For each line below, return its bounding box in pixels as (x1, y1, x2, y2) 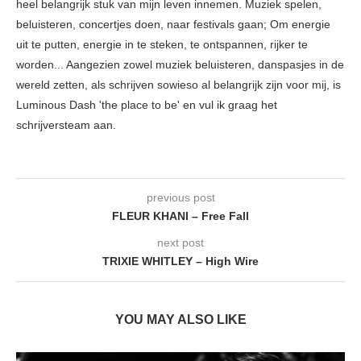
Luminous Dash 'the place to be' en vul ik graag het (16, 98, 277, 111)
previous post (146, 190, 215, 204)
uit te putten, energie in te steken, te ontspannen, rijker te (16, 37, 308, 51)
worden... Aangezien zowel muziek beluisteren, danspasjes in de (16, 57, 344, 71)
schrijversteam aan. (16, 118, 116, 131)
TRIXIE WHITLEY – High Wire (102, 254, 259, 268)
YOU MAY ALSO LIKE (114, 312, 247, 326)
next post (157, 235, 204, 249)
